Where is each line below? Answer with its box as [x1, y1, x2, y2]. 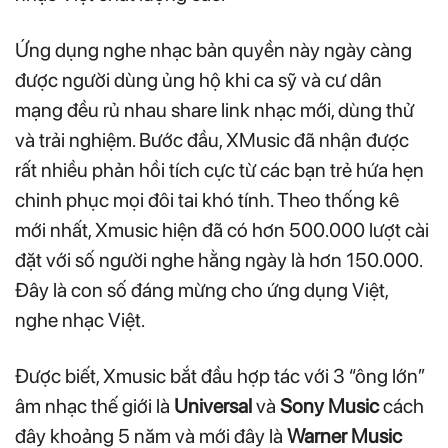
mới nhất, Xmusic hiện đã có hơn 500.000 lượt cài [15, 218, 429, 243]
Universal [174, 394, 252, 419]
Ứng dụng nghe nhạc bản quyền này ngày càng [15, 38, 412, 63]
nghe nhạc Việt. [15, 308, 145, 333]
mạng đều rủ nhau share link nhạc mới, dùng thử [15, 98, 414, 123]
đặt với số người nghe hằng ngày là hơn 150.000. [15, 248, 422, 273]
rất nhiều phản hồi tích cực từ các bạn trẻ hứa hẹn [15, 158, 424, 183]
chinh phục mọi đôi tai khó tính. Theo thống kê [15, 188, 399, 213]
